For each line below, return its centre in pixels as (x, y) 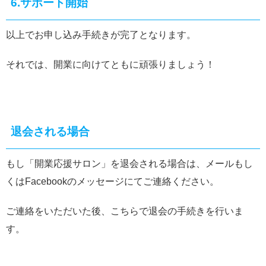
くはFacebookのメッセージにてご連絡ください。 (113, 181)
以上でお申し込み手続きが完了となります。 (101, 35)
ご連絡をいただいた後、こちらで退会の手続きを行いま (125, 211)
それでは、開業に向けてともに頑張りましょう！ (110, 64)
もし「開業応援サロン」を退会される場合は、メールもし (129, 164)
